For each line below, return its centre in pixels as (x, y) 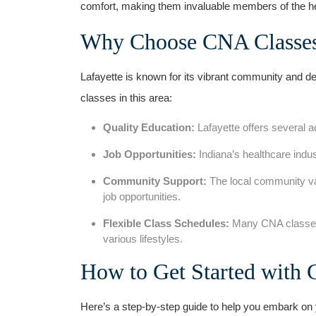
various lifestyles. (143, 239)
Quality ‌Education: (149, 127)
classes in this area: (126, 98)
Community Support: (155, 181)
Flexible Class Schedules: (166, 223)
